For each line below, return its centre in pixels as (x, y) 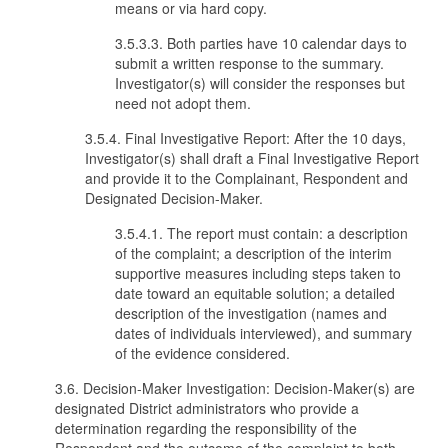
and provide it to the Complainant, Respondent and (246, 178)
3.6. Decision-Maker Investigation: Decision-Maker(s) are (235, 388)
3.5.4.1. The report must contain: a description (261, 233)
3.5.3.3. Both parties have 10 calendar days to (261, 43)
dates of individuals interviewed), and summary (263, 333)
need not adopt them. (183, 103)
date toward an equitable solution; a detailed (255, 293)
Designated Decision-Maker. (174, 198)
